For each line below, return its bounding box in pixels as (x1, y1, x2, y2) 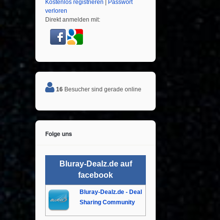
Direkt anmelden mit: (45, 16, 100, 23)
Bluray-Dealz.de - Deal (80, 189, 142, 195)
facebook (78, 171, 113, 179)
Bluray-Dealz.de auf (59, 160, 132, 168)
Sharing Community (80, 199, 135, 206)
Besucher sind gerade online (63, 86, 141, 93)
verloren (45, 7, 67, 14)
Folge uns (45, 129, 72, 138)
